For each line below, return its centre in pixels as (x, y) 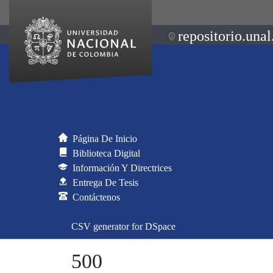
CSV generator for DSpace (123, 226)
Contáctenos (96, 197)
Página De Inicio (105, 138)
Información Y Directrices (122, 168)
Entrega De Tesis (105, 182)
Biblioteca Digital (106, 153)
